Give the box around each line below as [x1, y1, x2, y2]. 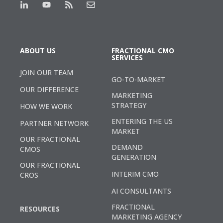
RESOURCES [20, 204, 60, 214]
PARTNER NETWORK [20, 118, 89, 128]
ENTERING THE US [111, 116, 173, 126]
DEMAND [111, 142, 143, 152]
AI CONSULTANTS [111, 186, 171, 196]
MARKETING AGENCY [111, 212, 182, 222]
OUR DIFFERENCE [20, 84, 79, 94]
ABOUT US [20, 45, 56, 55]
